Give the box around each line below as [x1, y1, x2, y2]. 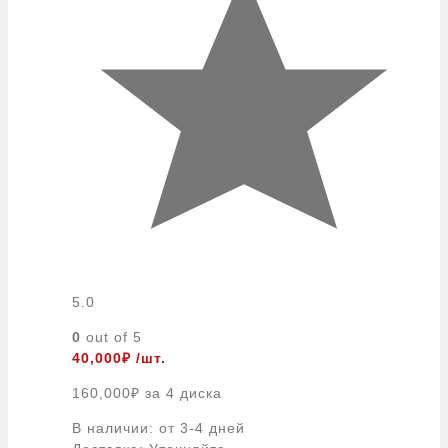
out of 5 [81, 328, 142, 345]
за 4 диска [145, 384, 222, 401]
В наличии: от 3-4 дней [72, 419, 245, 436]
